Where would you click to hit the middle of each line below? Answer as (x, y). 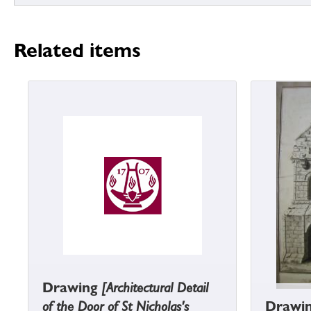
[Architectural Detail (155, 288)
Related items (77, 51)
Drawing (72, 288)
